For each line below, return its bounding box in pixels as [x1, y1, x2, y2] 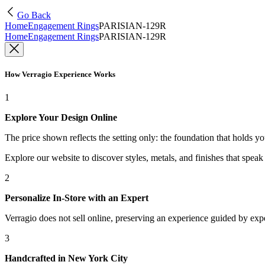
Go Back [17, 10, 51, 20]
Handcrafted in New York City [5, 253, 128, 264]
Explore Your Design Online [5, 112, 117, 123]
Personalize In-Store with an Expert [5, 193, 148, 203]
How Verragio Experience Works [5, 70, 115, 79]
